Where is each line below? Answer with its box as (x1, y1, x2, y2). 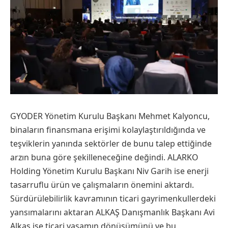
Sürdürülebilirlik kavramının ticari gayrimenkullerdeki (10, 192, 216, 204)
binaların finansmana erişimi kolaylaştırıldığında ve (10, 124, 206, 135)
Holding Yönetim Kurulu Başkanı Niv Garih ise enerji (10, 165, 209, 177)
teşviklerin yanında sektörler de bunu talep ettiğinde (10, 137, 212, 149)
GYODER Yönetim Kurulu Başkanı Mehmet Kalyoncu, (10, 110, 210, 122)
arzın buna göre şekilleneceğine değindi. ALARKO (10, 151, 198, 163)
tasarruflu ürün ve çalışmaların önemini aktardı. (10, 179, 194, 190)
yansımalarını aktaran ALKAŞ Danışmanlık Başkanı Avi (10, 206, 215, 218)
